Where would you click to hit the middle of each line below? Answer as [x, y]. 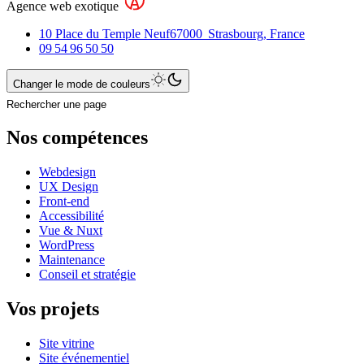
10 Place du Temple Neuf [104, 34]
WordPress [67, 245]
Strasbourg [236, 34]
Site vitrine [67, 343]
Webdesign [67, 171]
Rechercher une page [56, 104]
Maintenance [72, 259]
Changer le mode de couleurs [82, 84]
